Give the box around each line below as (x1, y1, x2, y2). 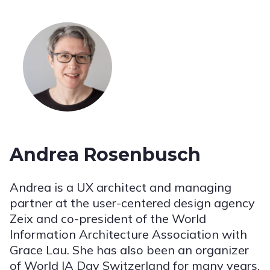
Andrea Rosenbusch (10, 143, 201, 166)
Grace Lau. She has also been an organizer (10, 242, 249, 257)
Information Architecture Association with (10, 226, 247, 242)
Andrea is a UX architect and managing (10, 179, 231, 195)
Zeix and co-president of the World (10, 210, 206, 226)
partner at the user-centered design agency (10, 195, 255, 210)
